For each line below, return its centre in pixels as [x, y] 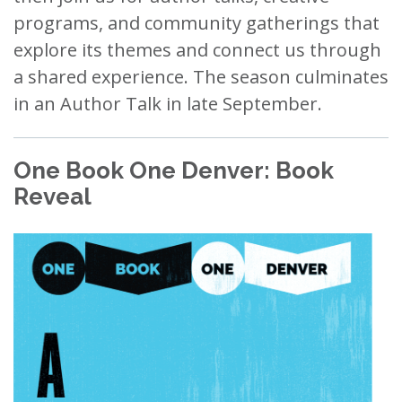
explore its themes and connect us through [197, 50]
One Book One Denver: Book [174, 170]
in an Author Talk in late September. [168, 104]
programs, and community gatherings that [197, 23]
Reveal [52, 197]
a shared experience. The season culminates [201, 77]
